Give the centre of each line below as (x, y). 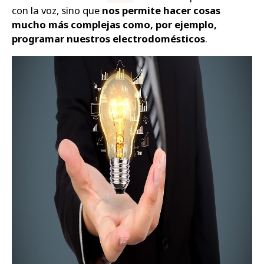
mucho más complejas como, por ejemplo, (114, 25)
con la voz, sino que (57, 11)
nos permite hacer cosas (161, 11)
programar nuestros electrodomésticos (108, 39)
